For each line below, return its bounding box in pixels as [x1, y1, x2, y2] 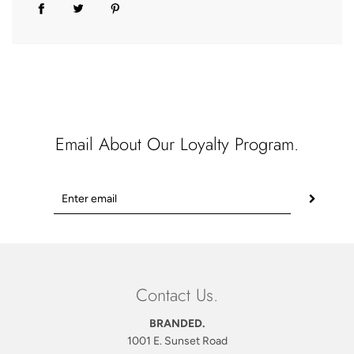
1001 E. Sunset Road [126, 334, 228, 348]
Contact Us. [136, 282, 218, 308]
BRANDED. [149, 317, 205, 331]
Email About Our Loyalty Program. [55, 130, 299, 156]
